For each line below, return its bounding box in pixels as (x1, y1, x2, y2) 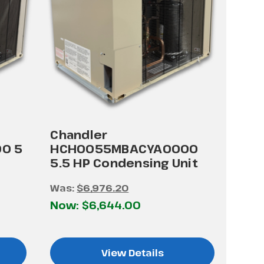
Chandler (50, 126, 108, 143)
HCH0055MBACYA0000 (50, 140, 199, 157)
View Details (101, 246, 164, 259)
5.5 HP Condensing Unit (50, 154, 198, 171)
